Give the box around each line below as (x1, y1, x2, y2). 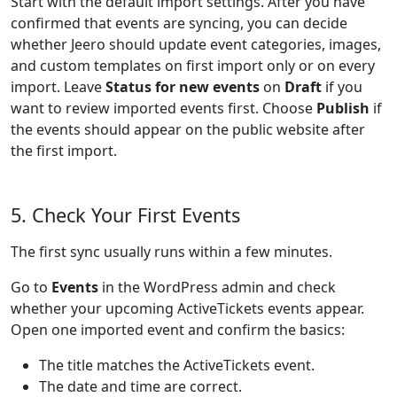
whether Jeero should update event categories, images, (11, 35, 381, 54)
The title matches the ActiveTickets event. (39, 355, 315, 375)
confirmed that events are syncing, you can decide (11, 13, 347, 33)
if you (322, 77, 362, 97)
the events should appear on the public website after (11, 120, 365, 139)
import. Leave (11, 77, 105, 97)
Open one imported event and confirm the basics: (11, 320, 345, 339)
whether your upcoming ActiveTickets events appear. (11, 299, 364, 318)
